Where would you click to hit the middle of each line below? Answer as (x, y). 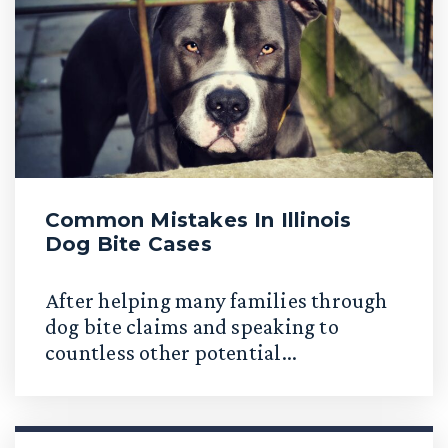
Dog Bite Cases (128, 244)
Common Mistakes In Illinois (198, 220)
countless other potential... (171, 352)
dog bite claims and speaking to (192, 326)
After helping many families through (216, 300)
